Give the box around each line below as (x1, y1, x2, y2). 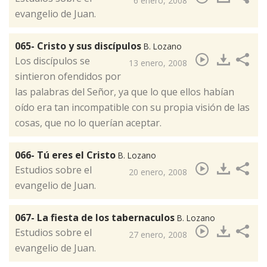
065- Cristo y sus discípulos (15, 39, 144, 53)
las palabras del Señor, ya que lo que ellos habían (15, 85, 234, 99)
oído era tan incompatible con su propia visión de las (15, 101, 250, 114)
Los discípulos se (15, 54, 90, 68)
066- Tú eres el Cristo (15, 148, 118, 162)
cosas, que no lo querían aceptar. (15, 116, 162, 130)
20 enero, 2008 (129, 166, 187, 178)
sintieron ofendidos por (15, 70, 121, 83)
